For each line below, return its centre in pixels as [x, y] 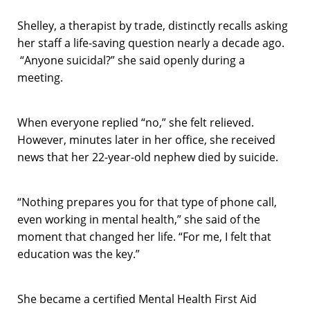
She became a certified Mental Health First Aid [137, 299]
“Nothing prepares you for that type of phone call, [147, 202]
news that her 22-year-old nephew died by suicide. [148, 157]
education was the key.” [79, 254]
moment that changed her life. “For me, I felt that [144, 236]
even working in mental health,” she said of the [139, 219]
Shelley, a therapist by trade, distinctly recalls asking [153, 25]
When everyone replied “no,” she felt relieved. [136, 122]
